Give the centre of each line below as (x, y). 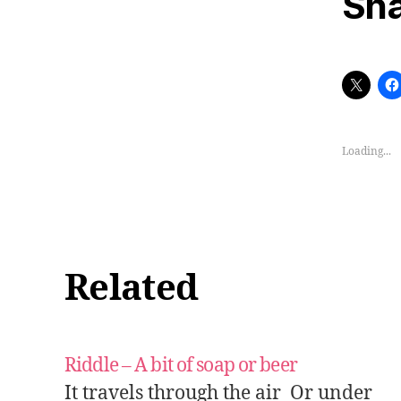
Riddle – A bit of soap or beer (181, 366)
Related (132, 289)
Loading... (367, 151)
